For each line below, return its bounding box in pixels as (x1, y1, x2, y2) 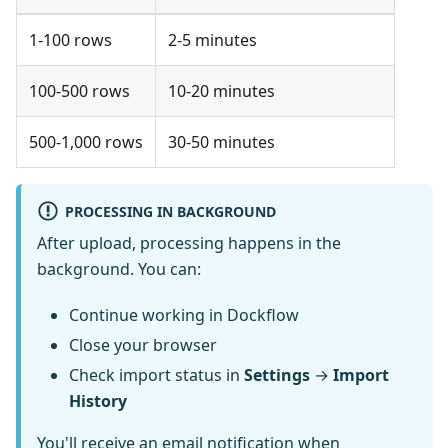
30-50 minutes (168, 130, 275, 153)
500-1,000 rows (29, 130, 143, 153)
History (69, 389, 127, 412)
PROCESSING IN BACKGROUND (64, 201, 276, 221)
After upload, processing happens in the (37, 231, 341, 254)
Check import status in (69, 363, 244, 386)
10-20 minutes (168, 79, 275, 102)
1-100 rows (29, 28, 112, 51)
